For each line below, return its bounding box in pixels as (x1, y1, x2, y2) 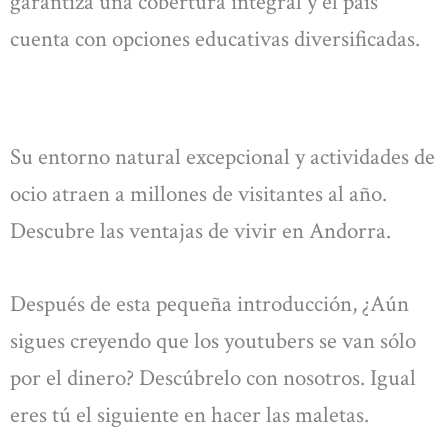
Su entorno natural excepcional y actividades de (10, 141, 435, 172)
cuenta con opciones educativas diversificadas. (10, 24, 425, 55)
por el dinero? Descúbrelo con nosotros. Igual (10, 363, 416, 394)
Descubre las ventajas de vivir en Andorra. (10, 215, 391, 246)
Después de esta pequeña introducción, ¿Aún (10, 289, 409, 320)
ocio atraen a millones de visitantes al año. (10, 178, 387, 209)
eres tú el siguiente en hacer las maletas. (10, 400, 369, 431)
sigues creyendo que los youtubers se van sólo (10, 326, 416, 357)
